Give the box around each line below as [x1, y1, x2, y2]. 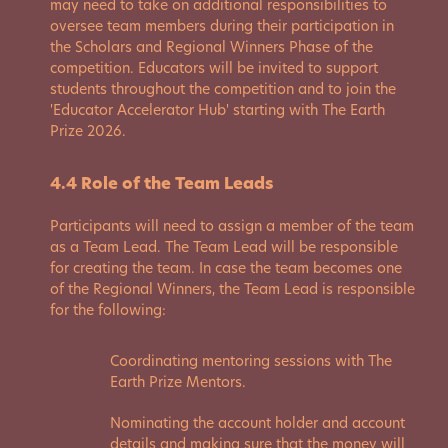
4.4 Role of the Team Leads [50, 172, 273, 195]
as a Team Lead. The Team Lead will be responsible [50, 237, 398, 257]
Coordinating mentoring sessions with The [110, 351, 392, 371]
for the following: [50, 300, 166, 320]
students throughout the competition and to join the [50, 79, 396, 99]
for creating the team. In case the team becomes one [50, 258, 402, 278]
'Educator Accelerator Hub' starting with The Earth [50, 100, 385, 120]
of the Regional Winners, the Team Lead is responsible [50, 279, 415, 299]
